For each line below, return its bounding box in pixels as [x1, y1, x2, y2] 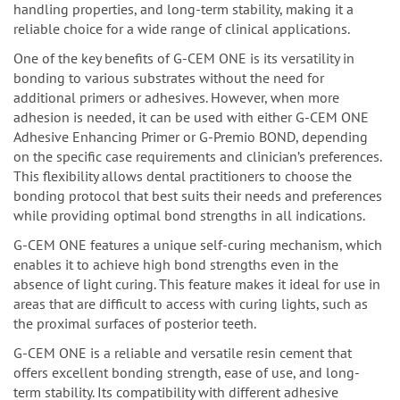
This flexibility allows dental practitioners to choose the [13, 167, 352, 186]
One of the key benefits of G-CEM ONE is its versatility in [13, 49, 354, 68]
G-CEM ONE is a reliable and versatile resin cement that [13, 344, 352, 362]
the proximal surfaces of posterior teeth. [13, 314, 256, 333]
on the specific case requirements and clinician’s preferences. [13, 147, 381, 166]
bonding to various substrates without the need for [13, 69, 324, 87]
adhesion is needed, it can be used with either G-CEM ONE [13, 108, 369, 127]
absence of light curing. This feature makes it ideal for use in [13, 275, 380, 294]
